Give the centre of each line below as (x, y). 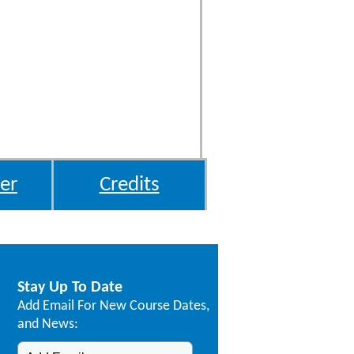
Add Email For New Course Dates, (113, 306)
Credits (129, 185)
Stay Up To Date (70, 287)
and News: (48, 324)
